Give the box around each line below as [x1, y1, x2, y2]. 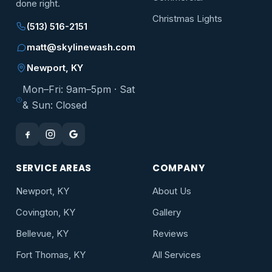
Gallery [152, 207, 181, 219]
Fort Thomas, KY [16, 250, 86, 261]
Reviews [152, 228, 188, 240]
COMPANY [152, 161, 205, 175]
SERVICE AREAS [16, 161, 92, 175]
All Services [152, 250, 201, 261]
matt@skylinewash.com [27, 42, 135, 53]
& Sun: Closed [22, 99, 87, 112]
